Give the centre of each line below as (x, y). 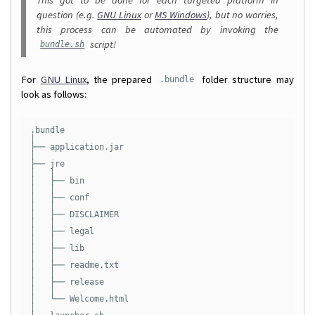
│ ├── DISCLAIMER (74, 214)
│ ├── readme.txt (74, 265)
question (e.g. (67, 14)
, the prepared (121, 79)
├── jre (47, 163)
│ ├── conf (59, 197)
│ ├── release (67, 282)
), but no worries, (242, 14)
